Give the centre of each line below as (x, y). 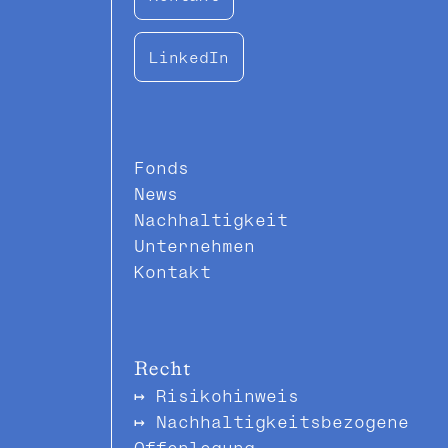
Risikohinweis (227, 394)
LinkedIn (189, 56)
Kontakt (172, 270)
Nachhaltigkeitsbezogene (282, 420)
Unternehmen (194, 244)
